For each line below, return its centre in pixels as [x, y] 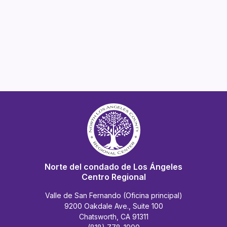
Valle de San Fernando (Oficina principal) [113, 195]
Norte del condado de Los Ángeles [113, 166]
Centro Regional [113, 177]
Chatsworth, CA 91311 [113, 216]
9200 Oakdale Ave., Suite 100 [113, 206]
